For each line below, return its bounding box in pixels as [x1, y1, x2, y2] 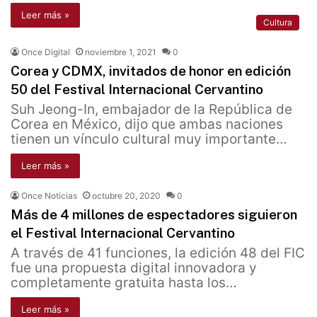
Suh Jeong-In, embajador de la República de [11, 101, 292, 118]
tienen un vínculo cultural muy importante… [11, 131, 287, 148]
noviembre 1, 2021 [85, 47, 156, 58]
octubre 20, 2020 [92, 190, 161, 202]
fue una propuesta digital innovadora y [11, 260, 257, 277]
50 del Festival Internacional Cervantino [11, 81, 263, 98]
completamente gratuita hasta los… [11, 275, 237, 292]
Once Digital [21, 47, 70, 58]
